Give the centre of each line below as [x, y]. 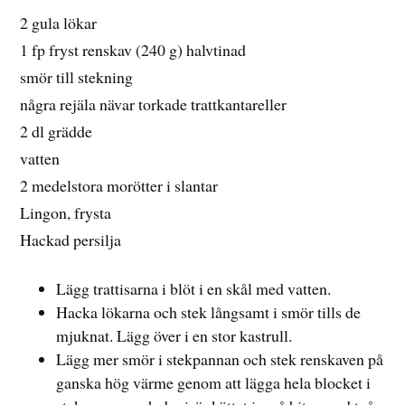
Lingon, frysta [66, 212]
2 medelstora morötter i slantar [119, 185]
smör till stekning [77, 76]
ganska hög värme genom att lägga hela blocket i [214, 383]
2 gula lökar [59, 22]
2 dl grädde [57, 131]
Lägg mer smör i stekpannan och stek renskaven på [220, 359]
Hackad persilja [71, 239]
